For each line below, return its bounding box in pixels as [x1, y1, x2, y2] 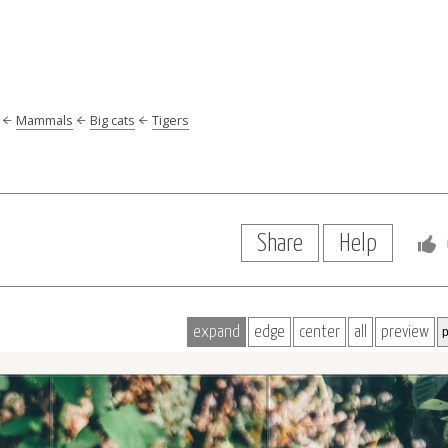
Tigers [152, 111, 189, 129]
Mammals [16, 111, 73, 129]
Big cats [90, 111, 135, 129]
